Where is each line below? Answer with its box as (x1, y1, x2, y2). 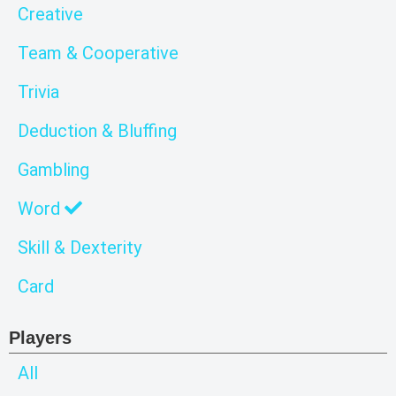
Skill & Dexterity (18, 236, 141, 258)
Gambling (18, 158, 89, 180)
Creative (18, 3, 83, 25)
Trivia (18, 80, 59, 103)
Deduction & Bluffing (18, 119, 177, 141)
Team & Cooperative (18, 42, 179, 64)
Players (9, 327, 72, 347)
